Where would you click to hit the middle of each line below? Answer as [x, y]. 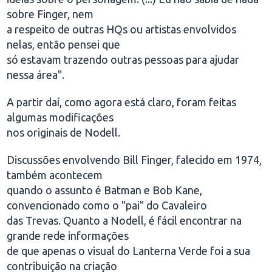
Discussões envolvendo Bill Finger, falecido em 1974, [134, 160]
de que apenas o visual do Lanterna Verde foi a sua [129, 251]
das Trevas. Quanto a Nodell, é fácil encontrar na [124, 220]
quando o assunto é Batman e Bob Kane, [105, 190]
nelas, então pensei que [64, 44]
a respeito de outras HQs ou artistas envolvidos [122, 29]
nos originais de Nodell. [64, 132]
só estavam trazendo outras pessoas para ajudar [123, 59]
